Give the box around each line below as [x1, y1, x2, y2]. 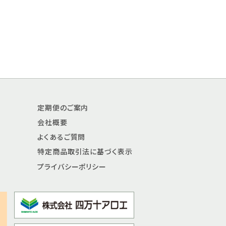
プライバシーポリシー [37, 161, 106, 172]
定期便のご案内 [37, 102, 89, 112]
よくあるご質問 [37, 132, 86, 142]
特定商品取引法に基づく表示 [37, 146, 133, 157]
